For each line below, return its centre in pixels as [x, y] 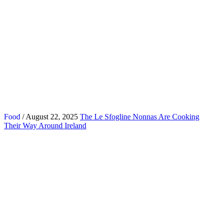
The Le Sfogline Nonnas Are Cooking [140, 116]
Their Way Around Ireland [45, 125]
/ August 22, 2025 [49, 116]
